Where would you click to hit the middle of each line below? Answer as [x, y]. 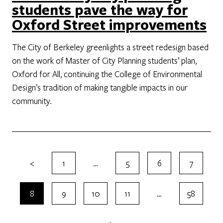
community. [32, 101]
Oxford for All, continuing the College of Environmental [107, 74]
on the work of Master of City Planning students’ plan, [104, 60]
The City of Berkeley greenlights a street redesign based [110, 47]
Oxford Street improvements [109, 24]
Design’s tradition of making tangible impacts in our [100, 87]
